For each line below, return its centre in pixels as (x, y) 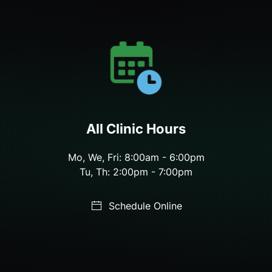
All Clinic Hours (136, 129)
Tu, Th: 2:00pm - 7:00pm (136, 172)
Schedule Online (145, 206)
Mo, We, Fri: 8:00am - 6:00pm (136, 157)
